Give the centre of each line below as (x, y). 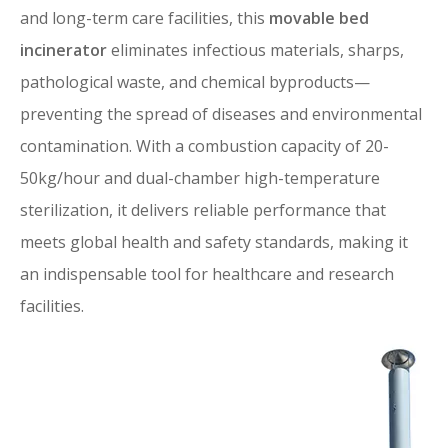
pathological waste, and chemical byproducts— (195, 82)
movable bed (319, 18)
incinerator (63, 50)
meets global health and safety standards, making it (214, 242)
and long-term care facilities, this (144, 18)
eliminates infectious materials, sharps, (255, 50)
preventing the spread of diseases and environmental (221, 114)
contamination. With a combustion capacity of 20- (204, 146)
